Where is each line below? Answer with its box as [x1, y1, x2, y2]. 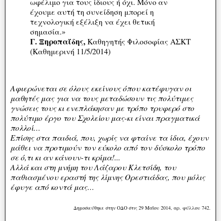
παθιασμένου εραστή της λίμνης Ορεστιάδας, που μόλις [10, 172, 205, 183]
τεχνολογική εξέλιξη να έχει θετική [30, 16, 155, 27]
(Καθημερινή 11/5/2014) [30, 45, 110, 56]
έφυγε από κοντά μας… [10, 182, 94, 192]
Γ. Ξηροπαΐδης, [30, 35, 85, 47]
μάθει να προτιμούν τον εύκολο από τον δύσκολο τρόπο [10, 142, 205, 153]
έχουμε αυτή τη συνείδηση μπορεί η [30, 6, 154, 17]
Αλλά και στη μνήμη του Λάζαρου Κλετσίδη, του [10, 162, 176, 173]
